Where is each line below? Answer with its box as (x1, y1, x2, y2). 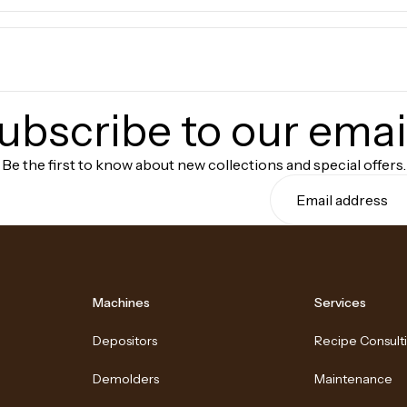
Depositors (93, 333, 158, 349)
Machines (93, 294, 151, 311)
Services (313, 294, 366, 311)
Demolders (93, 371, 160, 387)
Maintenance (313, 371, 392, 387)
